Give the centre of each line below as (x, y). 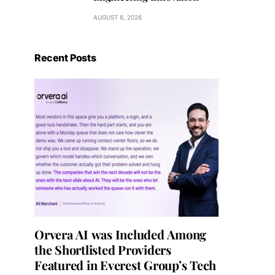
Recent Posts (65, 58)
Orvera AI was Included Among (120, 234)
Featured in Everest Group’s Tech (125, 265)
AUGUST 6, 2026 (118, 17)
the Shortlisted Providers (103, 250)
